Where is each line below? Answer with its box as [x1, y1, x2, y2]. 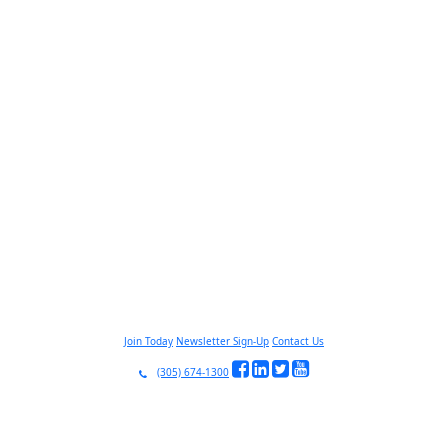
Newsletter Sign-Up [176, 334, 269, 349]
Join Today [124, 334, 173, 349]
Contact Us [272, 334, 324, 349]
